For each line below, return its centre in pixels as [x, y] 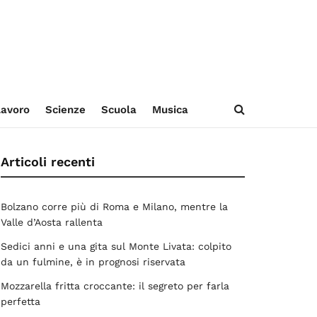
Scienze [65, 110]
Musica [170, 110]
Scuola [119, 110]
